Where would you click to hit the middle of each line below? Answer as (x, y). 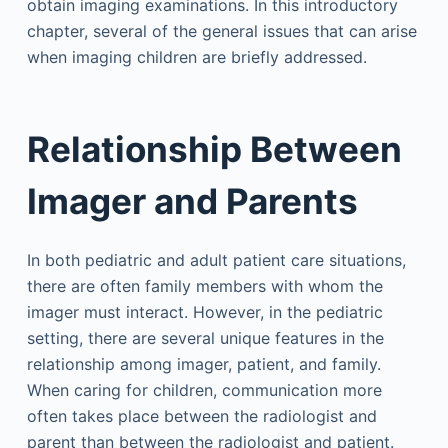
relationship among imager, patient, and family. (203, 364)
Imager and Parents (192, 200)
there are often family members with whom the (204, 286)
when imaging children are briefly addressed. (196, 57)
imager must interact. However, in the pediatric (204, 312)
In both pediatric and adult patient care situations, (216, 260)
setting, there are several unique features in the (205, 338)
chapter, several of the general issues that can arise (221, 31)
